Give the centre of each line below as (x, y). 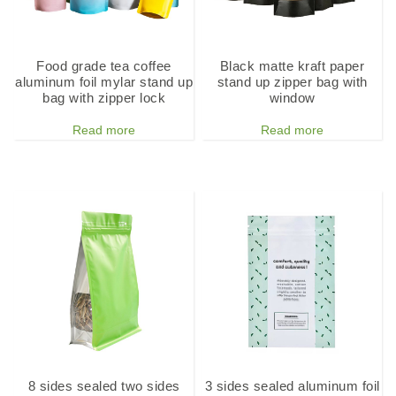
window (292, 97)
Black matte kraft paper (292, 65)
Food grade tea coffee (104, 65)
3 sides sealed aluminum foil (292, 386)
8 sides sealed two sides (104, 386)
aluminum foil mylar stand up (104, 81)
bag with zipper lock (104, 97)
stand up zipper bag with (292, 81)
